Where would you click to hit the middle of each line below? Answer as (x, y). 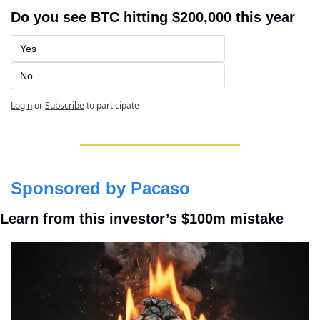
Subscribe (65, 106)
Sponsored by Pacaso (100, 189)
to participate (113, 106)
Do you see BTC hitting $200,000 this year (153, 17)
